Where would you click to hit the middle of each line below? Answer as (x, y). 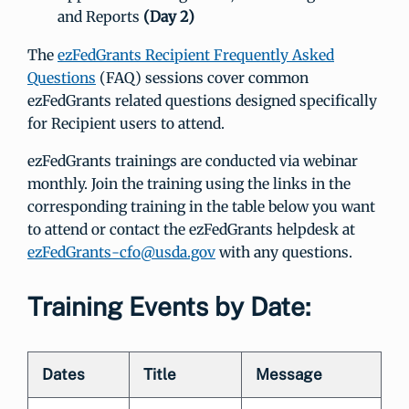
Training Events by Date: (169, 307)
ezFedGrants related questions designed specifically (202, 101)
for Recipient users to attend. (126, 124)
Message (289, 375)
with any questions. (284, 252)
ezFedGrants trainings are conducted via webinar (193, 161)
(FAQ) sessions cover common (202, 78)
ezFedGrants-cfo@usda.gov (121, 252)
